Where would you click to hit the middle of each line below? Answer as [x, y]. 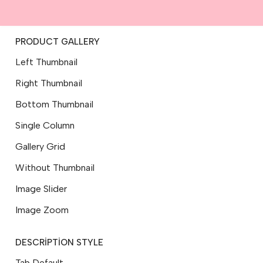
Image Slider [41, 189]
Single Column [45, 125]
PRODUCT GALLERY [58, 42]
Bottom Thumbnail [54, 104]
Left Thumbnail [46, 62]
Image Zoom [42, 210]
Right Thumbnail [49, 83]
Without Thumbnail [55, 168]
